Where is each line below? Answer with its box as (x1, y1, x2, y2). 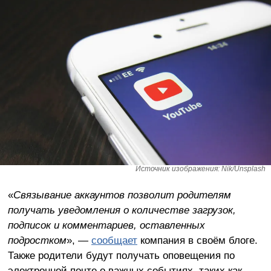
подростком (7, 233, 67, 246)
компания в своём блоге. (137, 233, 258, 246)
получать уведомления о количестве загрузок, (7, 203, 236, 216)
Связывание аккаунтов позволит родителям (13, 188, 231, 201)
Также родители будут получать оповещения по (7, 249, 235, 261)
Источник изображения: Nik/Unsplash (135, 164, 266, 173)
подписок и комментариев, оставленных (7, 218, 205, 231)
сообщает (91, 233, 137, 246)
